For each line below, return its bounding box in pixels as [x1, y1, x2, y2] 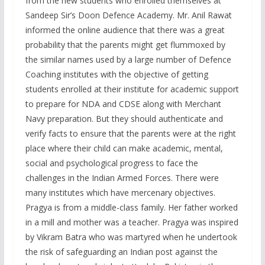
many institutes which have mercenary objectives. [25, 187, 215, 199]
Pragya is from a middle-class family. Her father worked [25, 202, 238, 214]
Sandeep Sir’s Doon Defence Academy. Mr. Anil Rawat [25, 9, 232, 21]
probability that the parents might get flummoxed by [25, 39, 225, 51]
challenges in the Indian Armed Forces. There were [25, 172, 219, 184]
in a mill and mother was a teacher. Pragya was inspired [25, 216, 238, 228]
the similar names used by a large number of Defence [25, 54, 231, 66]
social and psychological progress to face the [25, 157, 198, 169]
